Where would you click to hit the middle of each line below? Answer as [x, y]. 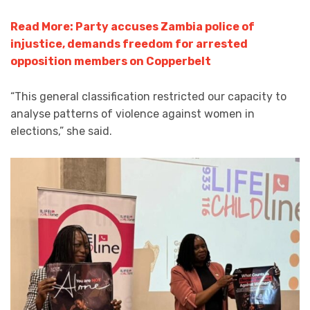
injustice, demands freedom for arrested [129, 44]
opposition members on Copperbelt [111, 62]
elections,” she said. [61, 131]
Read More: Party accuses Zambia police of [133, 27]
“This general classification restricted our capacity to [148, 97]
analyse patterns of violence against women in [133, 114]
